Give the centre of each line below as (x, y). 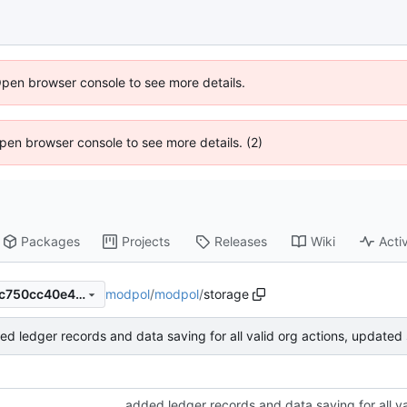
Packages (51, 242)
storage (226, 293)
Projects (146, 242)
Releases (241, 242)
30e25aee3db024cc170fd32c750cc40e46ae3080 (80, 294)
